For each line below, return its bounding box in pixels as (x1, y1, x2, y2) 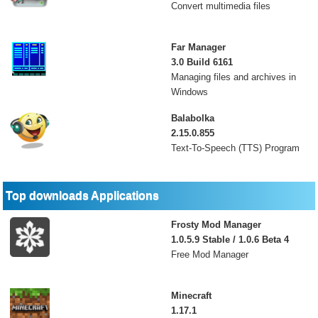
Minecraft (170, 290, 212, 301)
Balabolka (170, 113, 214, 124)
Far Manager (170, 42, 226, 53)
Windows (170, 87, 208, 97)
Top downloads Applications (6, 190, 160, 202)
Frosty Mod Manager (170, 219, 261, 230)
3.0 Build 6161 (170, 57, 233, 67)
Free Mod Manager (170, 249, 248, 260)
